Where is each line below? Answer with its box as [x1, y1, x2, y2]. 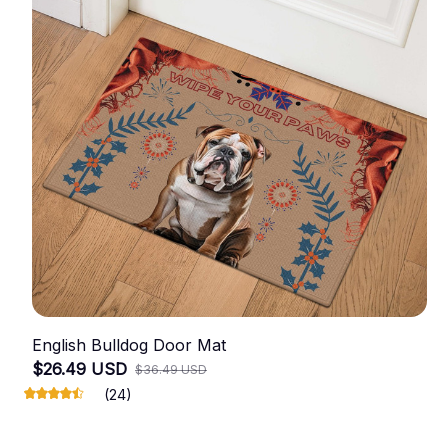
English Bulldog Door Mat [32, 334, 226, 355]
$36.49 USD [135, 361, 207, 377]
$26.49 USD [32, 358, 127, 379]
